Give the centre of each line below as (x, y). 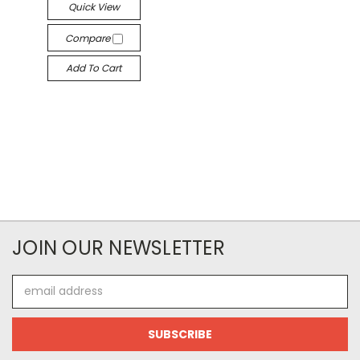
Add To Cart (94, 67)
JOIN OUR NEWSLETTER (119, 247)
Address (34, 299)
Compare (88, 38)
